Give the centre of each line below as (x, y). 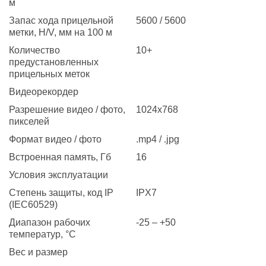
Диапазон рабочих (50, 222)
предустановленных (54, 62)
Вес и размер (38, 252)
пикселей (29, 121)
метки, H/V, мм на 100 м (61, 32)
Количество (34, 50)
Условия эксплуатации (58, 175)
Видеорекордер (44, 91)
